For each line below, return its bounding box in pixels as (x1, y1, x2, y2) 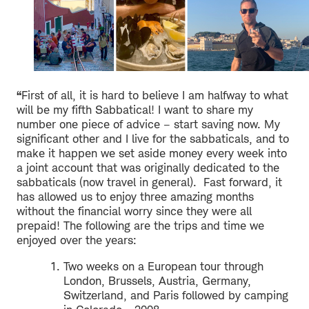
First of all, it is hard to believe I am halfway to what (21, 88, 288, 102)
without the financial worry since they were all (17, 203, 252, 218)
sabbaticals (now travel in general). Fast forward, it (17, 175, 282, 189)
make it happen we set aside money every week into (17, 146, 287, 160)
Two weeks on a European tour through (63, 259, 263, 273)
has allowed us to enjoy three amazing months (17, 189, 254, 203)
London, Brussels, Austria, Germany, (63, 273, 251, 288)
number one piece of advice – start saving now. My (17, 117, 280, 131)
